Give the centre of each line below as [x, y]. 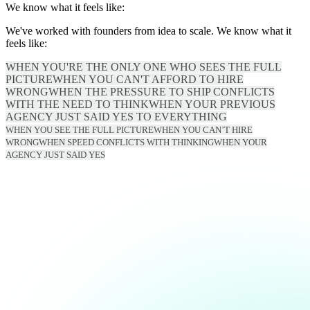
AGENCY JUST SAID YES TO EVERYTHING [116, 116]
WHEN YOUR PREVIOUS [212, 104]
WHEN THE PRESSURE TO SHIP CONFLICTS [162, 91]
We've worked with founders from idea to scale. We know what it [148, 30]
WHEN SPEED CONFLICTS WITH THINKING [126, 142]
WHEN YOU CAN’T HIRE [203, 129]
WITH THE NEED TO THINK [77, 104]
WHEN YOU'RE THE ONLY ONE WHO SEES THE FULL [144, 66]
